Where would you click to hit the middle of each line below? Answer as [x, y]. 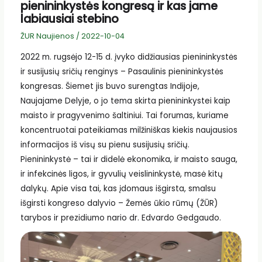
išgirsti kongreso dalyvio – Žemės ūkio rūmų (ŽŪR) [119, 203]
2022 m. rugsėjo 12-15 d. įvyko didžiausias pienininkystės [129, 57]
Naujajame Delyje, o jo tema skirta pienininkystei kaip [125, 101]
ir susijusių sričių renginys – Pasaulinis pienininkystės [122, 71]
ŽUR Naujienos [47, 36]
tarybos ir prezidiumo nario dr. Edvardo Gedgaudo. [120, 218]
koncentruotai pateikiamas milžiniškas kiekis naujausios [129, 130]
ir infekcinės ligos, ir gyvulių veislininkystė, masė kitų [121, 174]
